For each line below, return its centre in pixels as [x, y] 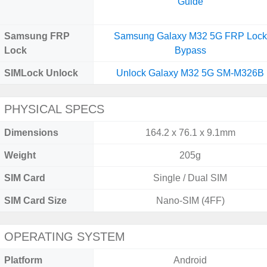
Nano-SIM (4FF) [190, 201]
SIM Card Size [35, 201]
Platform [23, 260]
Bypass [190, 50]
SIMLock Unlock [41, 73]
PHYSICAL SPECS [54, 109]
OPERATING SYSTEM [65, 237]
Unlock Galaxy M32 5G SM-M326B [190, 73]
